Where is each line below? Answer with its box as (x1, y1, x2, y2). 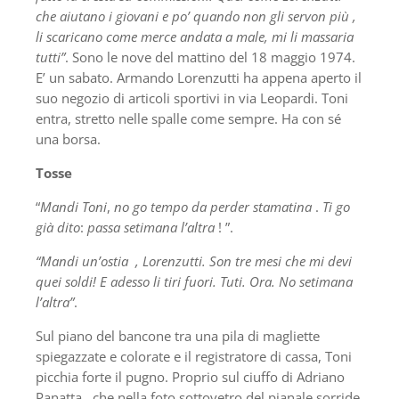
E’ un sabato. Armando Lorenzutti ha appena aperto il (36, 68, 362, 86)
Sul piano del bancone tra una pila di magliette (36, 326, 320, 345)
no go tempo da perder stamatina (110, 197, 312, 216)
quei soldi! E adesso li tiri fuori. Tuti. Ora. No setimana (36, 272, 353, 290)
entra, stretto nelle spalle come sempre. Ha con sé (36, 109, 341, 127)
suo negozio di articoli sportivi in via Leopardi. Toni (36, 88, 348, 107)
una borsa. (36, 129, 101, 148)
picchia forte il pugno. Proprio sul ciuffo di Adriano (36, 367, 345, 386)
